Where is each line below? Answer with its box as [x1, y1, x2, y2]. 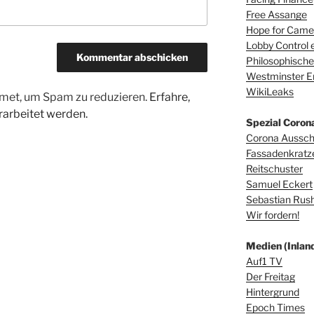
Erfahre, [149, 90, 190, 104]
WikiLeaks [245, 86, 294, 98]
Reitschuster [245, 163, 303, 175]
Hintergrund [245, 286, 299, 299]
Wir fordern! [245, 209, 299, 221]
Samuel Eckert [245, 178, 313, 191]
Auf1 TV [245, 255, 282, 268]
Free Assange [245, 8, 307, 21]
